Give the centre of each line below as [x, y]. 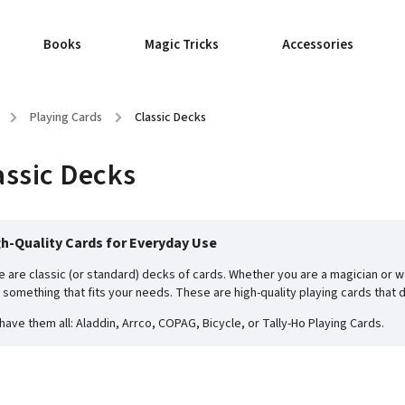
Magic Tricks [182, 45]
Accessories [318, 45]
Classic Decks [170, 118]
